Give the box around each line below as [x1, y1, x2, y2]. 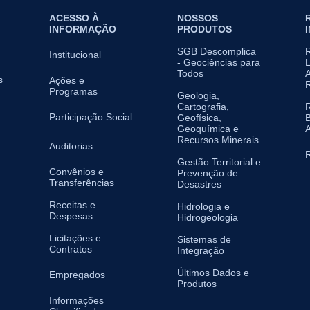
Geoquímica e [177, 122, 239, 134]
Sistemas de [177, 233, 231, 245]
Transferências [49, 176, 114, 188]
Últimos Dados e [177, 266, 249, 278]
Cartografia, [177, 100, 229, 112]
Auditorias [49, 140, 93, 152]
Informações [49, 294, 104, 306]
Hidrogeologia [177, 211, 238, 223]
